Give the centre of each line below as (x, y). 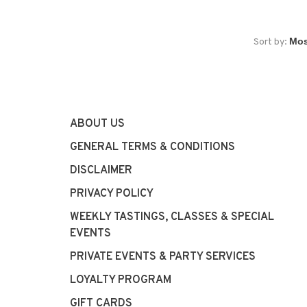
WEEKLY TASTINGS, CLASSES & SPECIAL (172, 218)
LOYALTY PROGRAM (121, 281)
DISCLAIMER (101, 171)
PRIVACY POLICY (112, 194)
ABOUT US (97, 124)
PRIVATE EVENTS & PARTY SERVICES (163, 257)
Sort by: (270, 42)
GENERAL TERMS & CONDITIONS (152, 148)
